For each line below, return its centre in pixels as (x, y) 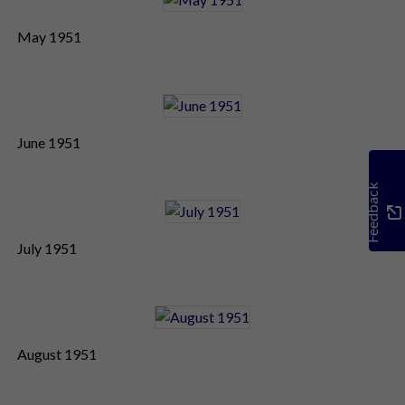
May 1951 (49, 36)
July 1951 (47, 248)
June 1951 (49, 142)
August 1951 (57, 353)
